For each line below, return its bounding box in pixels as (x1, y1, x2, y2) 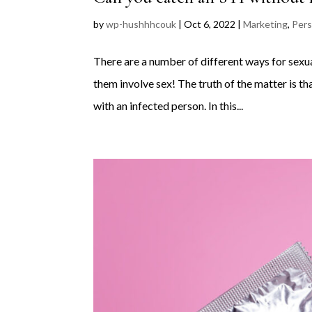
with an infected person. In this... (93, 98, 244, 112)
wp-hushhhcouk (106, 17, 177, 30)
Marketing (243, 17, 288, 30)
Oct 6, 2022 (184, 17, 236, 30)
